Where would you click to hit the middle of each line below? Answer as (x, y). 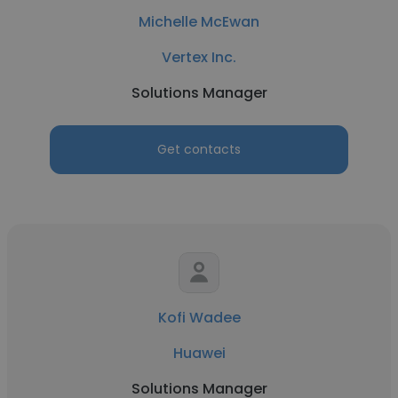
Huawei (199, 353)
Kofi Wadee (199, 318)
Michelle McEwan (199, 22)
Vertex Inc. (199, 57)
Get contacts (199, 149)
